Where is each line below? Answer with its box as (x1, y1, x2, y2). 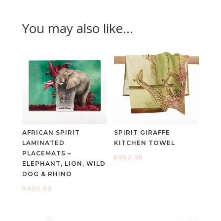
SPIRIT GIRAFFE (114, 128, 171, 136)
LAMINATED (22, 139, 65, 147)
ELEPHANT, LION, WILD (22, 159, 106, 167)
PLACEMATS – (22, 149, 71, 157)
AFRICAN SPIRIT (22, 128, 80, 136)
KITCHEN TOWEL (114, 139, 176, 147)
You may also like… (22, 19, 133, 37)
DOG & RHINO (22, 170, 72, 178)
